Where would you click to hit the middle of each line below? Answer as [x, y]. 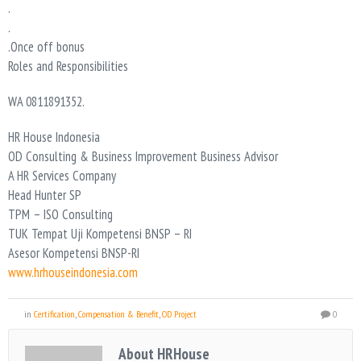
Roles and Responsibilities [68, 66]
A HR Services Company [62, 176]
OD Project [179, 314]
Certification [54, 314]
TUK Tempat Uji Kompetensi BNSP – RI [100, 234]
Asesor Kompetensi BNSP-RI [74, 253]
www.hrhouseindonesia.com [73, 273]
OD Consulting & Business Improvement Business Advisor [143, 157]
